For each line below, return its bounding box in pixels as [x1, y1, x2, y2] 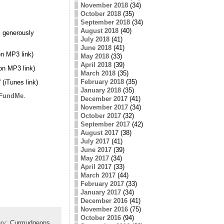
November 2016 [80, 205, 128, 213]
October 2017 [80, 111, 121, 119]
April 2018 [80, 60, 111, 68]
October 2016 [80, 213, 121, 221]
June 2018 [80, 43, 111, 51]
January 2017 [80, 188, 121, 196]
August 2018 [80, 26, 118, 34]
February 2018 [80, 77, 124, 85]
